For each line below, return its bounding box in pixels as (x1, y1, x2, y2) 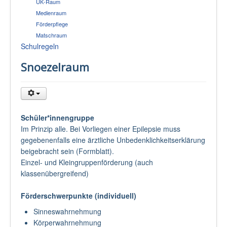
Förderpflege (36, 19, 68, 28)
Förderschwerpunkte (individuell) (21, 190, 136, 201)
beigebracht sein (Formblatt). (21, 145, 114, 156)
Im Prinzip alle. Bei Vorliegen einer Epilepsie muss (21, 123, 180, 134)
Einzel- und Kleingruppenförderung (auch (21, 157, 153, 167)
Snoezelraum (21, 59, 89, 74)
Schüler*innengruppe (21, 112, 94, 123)
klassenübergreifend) (21, 168, 89, 178)
